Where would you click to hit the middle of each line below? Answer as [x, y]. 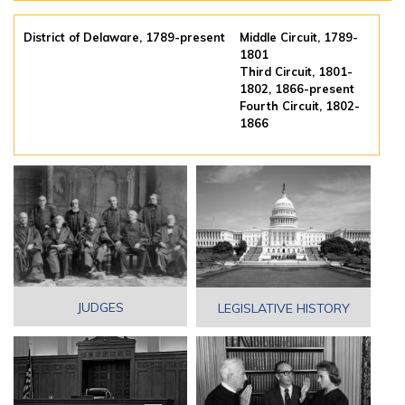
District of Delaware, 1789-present [124, 37]
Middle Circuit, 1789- [299, 37]
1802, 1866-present [297, 88]
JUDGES [100, 308]
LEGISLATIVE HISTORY [283, 308]
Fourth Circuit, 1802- [300, 105]
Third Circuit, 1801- [297, 71]
